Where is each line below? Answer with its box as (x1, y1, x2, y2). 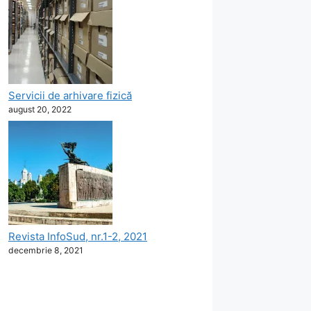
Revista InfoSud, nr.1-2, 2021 (8, 230, 147, 244)
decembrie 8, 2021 (8, 245, 83, 256)
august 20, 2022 (8, 103, 72, 115)
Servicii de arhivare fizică (8, 88, 132, 102)
